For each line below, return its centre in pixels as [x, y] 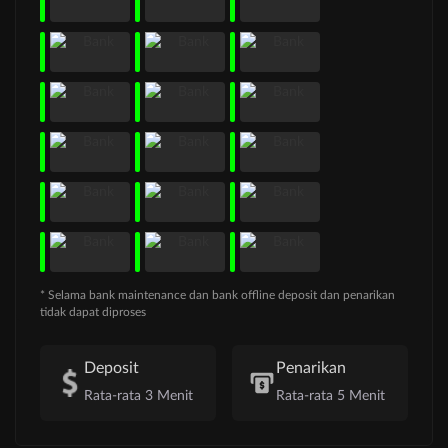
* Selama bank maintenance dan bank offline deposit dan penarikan [217, 294]
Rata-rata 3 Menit [138, 395]
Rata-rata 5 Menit [330, 395]
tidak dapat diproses [93, 311]
